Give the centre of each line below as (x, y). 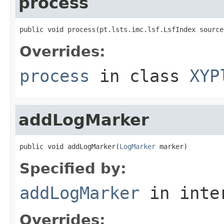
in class (139, 76)
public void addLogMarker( (69, 146)
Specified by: (73, 168)
